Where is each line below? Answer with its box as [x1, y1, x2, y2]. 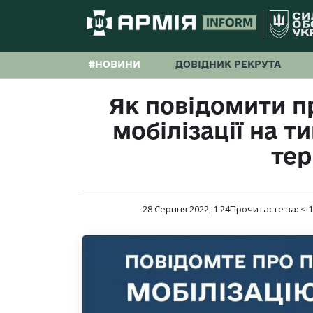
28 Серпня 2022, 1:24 [143, 203, 230, 216]
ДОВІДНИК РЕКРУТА [175, 59, 281, 70]
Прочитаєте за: [230, 203, 300, 216]
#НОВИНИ [89, 59, 140, 70]
